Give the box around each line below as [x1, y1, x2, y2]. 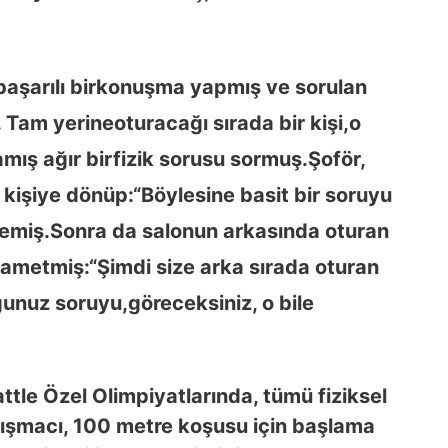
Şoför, [308, 146, 365, 171]
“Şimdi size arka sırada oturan [89, 254, 379, 279]
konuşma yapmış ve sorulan [96, 74, 367, 99]
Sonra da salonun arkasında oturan [50, 218, 389, 243]
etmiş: [30, 254, 89, 279]
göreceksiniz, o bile [128, 290, 314, 315]
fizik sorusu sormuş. [113, 146, 308, 171]
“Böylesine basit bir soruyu [133, 182, 392, 207]
